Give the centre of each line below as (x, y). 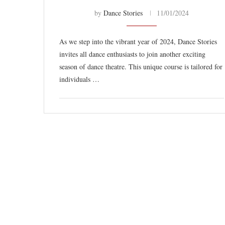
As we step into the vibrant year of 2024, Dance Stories (138, 41)
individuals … (79, 79)
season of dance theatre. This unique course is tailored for (141, 67)
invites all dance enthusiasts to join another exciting (132, 54)
